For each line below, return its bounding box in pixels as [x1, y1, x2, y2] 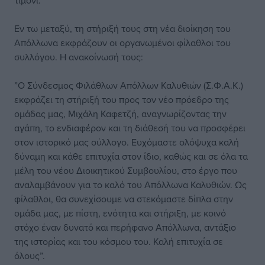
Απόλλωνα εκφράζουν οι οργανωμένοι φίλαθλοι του [14, 36, 231, 49]
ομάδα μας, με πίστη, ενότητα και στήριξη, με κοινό [14, 206, 226, 219]
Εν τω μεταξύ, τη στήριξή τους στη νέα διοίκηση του [14, 22, 231, 35]
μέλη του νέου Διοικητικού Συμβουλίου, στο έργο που [14, 164, 237, 177]
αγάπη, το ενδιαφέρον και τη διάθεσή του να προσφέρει [14, 121, 245, 134]
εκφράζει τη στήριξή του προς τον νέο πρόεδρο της [14, 93, 229, 106]
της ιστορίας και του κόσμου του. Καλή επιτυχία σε [14, 235, 223, 248]
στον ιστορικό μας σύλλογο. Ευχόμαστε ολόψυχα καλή [14, 135, 239, 148]
